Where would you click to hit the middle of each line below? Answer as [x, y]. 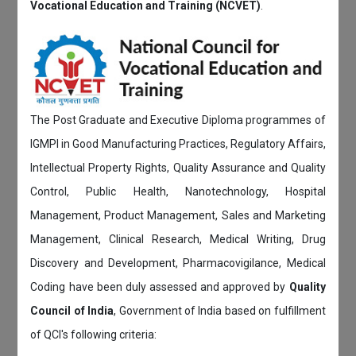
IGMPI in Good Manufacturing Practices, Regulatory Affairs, [178, 144]
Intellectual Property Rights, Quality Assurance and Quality [178, 168]
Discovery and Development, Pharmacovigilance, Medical [178, 263]
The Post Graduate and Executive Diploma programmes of [178, 120]
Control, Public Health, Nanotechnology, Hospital [178, 192]
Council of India [72, 311]
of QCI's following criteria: [94, 335]
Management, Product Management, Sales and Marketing [178, 216]
